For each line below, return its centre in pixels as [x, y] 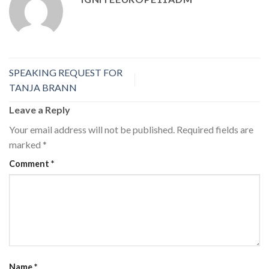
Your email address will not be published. [92, 129]
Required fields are [215, 129]
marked [26, 144]
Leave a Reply [41, 109]
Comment [30, 163]
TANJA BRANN [43, 87]
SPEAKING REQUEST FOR [66, 72]
